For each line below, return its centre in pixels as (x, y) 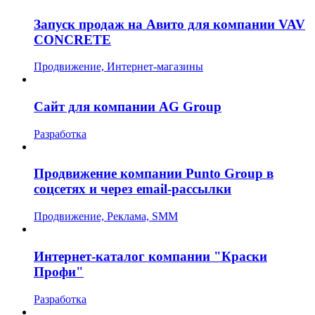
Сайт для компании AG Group (128, 107)
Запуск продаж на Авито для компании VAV (169, 24)
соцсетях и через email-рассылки (133, 189)
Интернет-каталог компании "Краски (150, 256)
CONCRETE (72, 39)
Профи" (59, 271)
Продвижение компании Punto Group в (154, 174)
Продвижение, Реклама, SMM (106, 217)
